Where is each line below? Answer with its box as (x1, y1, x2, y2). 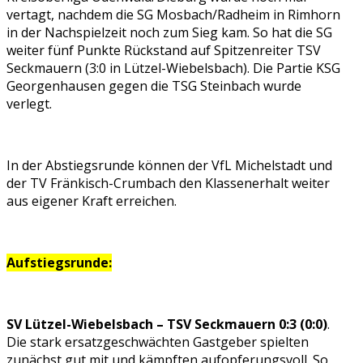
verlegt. (6, 95, 52, 113)
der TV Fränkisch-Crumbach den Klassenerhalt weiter (6, 174, 330, 193)
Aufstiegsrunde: (6, 254, 112, 272)
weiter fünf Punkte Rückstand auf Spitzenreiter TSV (6, 41, 321, 60)
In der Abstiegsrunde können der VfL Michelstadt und (6, 156, 332, 175)
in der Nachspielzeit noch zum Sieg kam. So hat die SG (6, 23, 332, 42)
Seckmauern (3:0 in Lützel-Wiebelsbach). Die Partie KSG (6, 59, 340, 78)
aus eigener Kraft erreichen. (6, 192, 177, 211)
